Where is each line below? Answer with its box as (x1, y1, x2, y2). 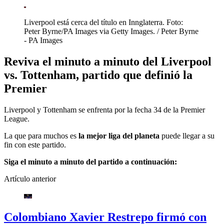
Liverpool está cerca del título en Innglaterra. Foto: (24, 18, 183, 26)
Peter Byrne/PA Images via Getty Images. (24, 27, 155, 35)
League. (4, 114, 29, 123)
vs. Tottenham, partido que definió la (4, 68, 192, 81)
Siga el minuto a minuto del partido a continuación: (4, 157, 177, 166)
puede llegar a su (159, 131, 214, 140)
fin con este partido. (4, 140, 66, 149)
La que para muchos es (4, 131, 76, 140)
